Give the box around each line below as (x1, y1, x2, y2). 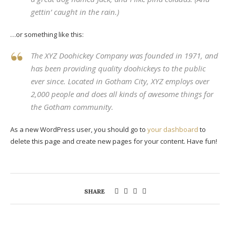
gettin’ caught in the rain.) (31, 7, 119, 17)
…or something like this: (10, 30, 84, 39)
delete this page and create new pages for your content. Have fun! (10, 137, 217, 146)
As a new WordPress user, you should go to (10, 125, 147, 134)
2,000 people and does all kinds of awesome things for (31, 89, 214, 99)
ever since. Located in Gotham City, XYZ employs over (31, 76, 209, 86)
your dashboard (147, 125, 198, 134)
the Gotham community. (31, 102, 113, 112)
